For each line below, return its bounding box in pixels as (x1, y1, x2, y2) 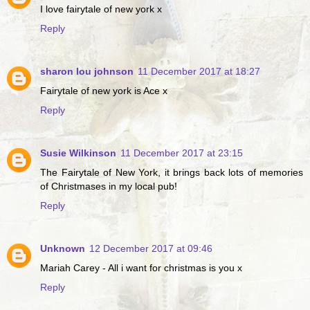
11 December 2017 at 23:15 (120, 147, 243, 158)
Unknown (40, 242, 85, 254)
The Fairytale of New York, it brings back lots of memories (40, 166, 303, 178)
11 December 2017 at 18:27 (138, 65, 260, 77)
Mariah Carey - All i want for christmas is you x (40, 262, 242, 273)
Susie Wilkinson (40, 147, 116, 158)
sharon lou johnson (40, 65, 134, 77)
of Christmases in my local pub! (40, 180, 177, 192)
